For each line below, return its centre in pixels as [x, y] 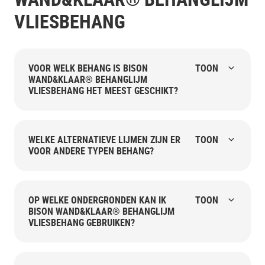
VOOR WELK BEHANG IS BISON [88, 68]
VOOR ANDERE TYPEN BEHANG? [91, 151]
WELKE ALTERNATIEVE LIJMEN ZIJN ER [104, 139]
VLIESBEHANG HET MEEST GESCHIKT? [103, 90]
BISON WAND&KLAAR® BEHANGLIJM [101, 211]
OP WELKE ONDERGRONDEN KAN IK [97, 200]
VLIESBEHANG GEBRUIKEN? [82, 222]
